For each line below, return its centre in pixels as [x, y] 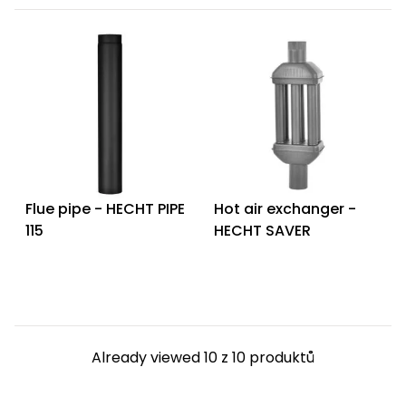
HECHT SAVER [262, 231]
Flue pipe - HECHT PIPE [105, 209]
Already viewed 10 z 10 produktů [203, 358]
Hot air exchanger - [285, 209]
